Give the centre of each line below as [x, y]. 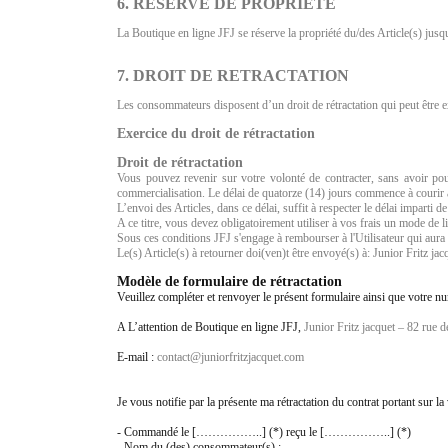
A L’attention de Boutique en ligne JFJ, [210, 326]
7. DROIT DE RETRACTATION [233, 75]
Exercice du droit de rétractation [216, 133]
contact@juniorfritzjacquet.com [230, 356]
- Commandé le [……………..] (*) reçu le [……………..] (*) [264, 431]
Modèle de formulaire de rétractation [229, 281]
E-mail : [137, 356]
